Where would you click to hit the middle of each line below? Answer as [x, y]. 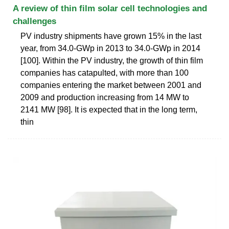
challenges [35, 21]
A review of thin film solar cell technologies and [110, 8]
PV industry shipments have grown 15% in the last [111, 36]
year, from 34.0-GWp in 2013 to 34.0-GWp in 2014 [110, 48]
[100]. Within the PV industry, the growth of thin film [112, 60]
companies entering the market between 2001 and [111, 85]
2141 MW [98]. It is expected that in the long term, [109, 109]
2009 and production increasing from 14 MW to [105, 97]
